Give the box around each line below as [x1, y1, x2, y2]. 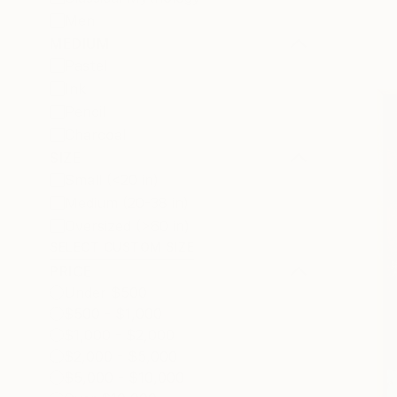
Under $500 [64, 284, 147, 301]
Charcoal [65, 126, 126, 144]
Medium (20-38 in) [65, 194, 189, 212]
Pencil [65, 103, 105, 121]
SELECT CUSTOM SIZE [50, 239, 194, 254]
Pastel [65, 57, 107, 74]
